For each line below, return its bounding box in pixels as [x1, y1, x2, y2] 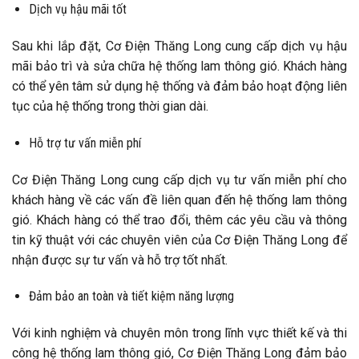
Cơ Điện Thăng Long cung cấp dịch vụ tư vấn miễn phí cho [12, 171, 347, 188]
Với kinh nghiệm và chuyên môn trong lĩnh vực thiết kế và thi [12, 325, 347, 341]
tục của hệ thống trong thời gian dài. [12, 98, 208, 114]
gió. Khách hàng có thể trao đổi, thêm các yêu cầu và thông [12, 212, 347, 228]
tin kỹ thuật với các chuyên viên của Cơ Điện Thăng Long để [12, 232, 347, 248]
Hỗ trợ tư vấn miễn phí [28, 135, 141, 151]
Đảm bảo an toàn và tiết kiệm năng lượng [28, 288, 234, 305]
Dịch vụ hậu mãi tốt [28, 2, 127, 18]
